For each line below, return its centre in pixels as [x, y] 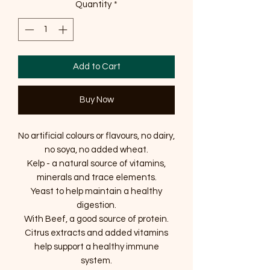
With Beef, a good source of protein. [96, 219]
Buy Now [96, 100]
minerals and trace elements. [96, 178]
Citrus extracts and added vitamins [96, 233]
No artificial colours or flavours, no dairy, [96, 136]
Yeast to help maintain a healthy [96, 192]
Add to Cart [96, 67]
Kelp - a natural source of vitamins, [96, 164]
